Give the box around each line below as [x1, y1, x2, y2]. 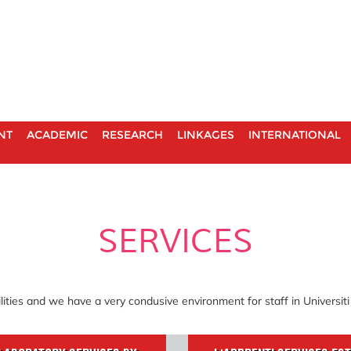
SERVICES [98, 220, 253, 262]
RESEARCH [102, 128, 163, 142]
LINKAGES [177, 128, 234, 142]
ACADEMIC [27, 128, 88, 142]
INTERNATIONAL [248, 128, 341, 142]
